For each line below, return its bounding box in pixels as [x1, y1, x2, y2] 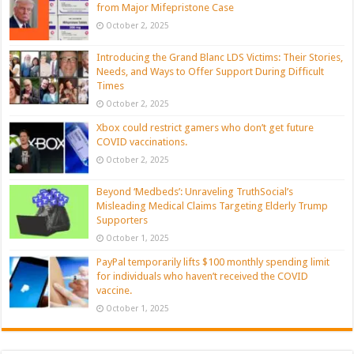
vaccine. [96, 284, 133, 296]
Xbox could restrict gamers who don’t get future [96, 121, 314, 134]
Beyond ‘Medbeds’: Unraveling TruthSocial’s [96, 185, 294, 198]
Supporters [96, 213, 149, 226]
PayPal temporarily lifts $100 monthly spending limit [96, 255, 330, 268]
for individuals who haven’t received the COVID [96, 269, 309, 282]
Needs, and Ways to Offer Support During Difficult [96, 65, 325, 77]
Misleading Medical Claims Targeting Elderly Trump [96, 199, 329, 212]
